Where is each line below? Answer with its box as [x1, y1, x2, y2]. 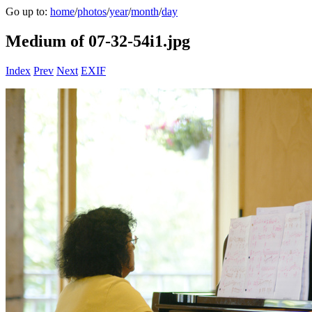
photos [77, 6, 107, 17]
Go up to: [6, 6, 50, 17]
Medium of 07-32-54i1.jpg [6, 31, 190, 50]
